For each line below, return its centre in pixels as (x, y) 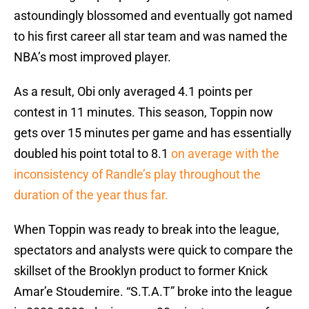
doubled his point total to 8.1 (91, 154)
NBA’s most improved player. (92, 57)
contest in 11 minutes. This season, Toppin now (143, 112)
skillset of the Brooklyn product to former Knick (141, 271)
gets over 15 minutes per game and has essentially (153, 133)
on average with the (224, 154)
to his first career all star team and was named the (151, 37)
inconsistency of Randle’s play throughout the (137, 175)
